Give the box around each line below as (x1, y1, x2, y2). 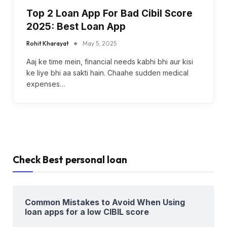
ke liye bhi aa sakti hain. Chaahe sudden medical (26, 68, 188, 77)
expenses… (26, 79, 65, 88)
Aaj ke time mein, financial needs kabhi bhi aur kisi (26, 57, 193, 66)
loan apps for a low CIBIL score (25, 206, 149, 217)
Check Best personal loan (13, 153, 127, 166)
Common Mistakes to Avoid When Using (25, 197, 185, 207)
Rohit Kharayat (26, 39, 69, 47)
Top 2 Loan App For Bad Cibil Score (26, 7, 193, 19)
